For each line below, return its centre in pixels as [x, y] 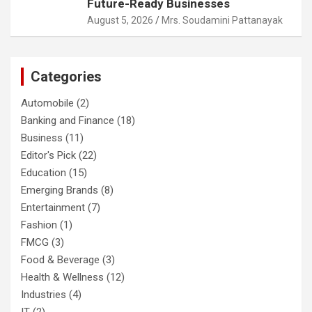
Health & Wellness [62, 277]
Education [44, 172]
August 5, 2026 [120, 20]
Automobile [47, 103]
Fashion [39, 225]
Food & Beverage [60, 259]
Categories [66, 76]
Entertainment [53, 207]
